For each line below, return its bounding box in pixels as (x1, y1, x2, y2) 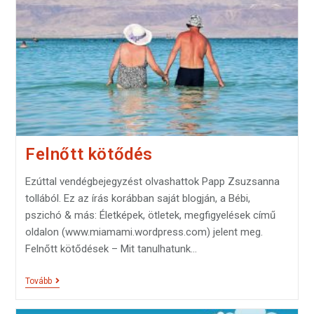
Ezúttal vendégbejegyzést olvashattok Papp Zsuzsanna (25, 175, 280, 189)
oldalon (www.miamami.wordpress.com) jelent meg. (25, 226, 263, 239)
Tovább (25, 276, 52, 287)
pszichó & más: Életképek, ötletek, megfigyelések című (25, 209, 275, 222)
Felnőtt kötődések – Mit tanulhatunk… (25, 243, 197, 256)
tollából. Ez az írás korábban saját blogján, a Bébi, (25, 192, 250, 205)
